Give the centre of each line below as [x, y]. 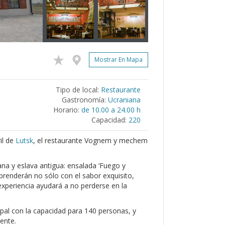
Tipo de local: [77, 90]
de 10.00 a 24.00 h [111, 110]
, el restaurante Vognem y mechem [90, 140]
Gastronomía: [84, 100]
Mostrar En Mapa [119, 60]
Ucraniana [124, 100]
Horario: [66, 110]
